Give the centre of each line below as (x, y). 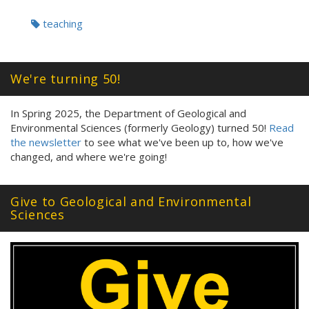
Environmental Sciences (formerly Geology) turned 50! (140, 128)
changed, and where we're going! (89, 157)
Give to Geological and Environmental (131, 201)
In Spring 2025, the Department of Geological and (128, 113)
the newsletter (46, 142)
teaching (61, 23)
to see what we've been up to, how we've (182, 142)
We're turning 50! (66, 79)
